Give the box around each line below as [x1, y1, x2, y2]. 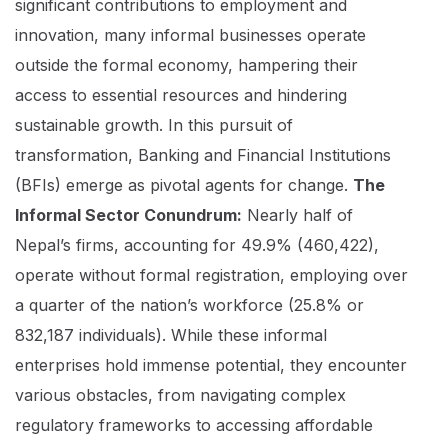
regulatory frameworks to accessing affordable [15, 415, 373, 435]
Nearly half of [242, 205, 353, 225]
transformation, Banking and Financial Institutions [15, 145, 391, 165]
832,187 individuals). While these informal [15, 325, 327, 345]
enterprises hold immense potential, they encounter [15, 355, 407, 375]
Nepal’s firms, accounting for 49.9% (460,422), [15, 235, 379, 255]
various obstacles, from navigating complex [15, 385, 346, 405]
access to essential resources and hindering [15, 85, 347, 105]
